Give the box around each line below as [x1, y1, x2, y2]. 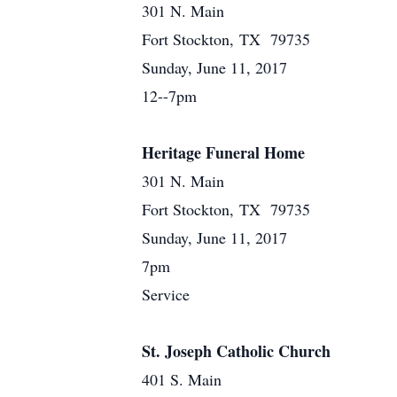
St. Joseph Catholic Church [142, 339, 331, 362]
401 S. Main [142, 369, 222, 390]
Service [142, 284, 190, 305]
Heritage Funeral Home [142, 141, 305, 164]
